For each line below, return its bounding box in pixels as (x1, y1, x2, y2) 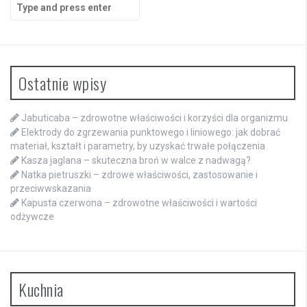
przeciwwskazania (10, 183, 91, 195)
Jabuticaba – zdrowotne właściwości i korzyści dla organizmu (21, 112, 288, 124)
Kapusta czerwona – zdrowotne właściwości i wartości (21, 197, 257, 209)
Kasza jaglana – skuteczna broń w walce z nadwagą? (21, 155, 251, 167)
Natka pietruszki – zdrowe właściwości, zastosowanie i (21, 169, 258, 181)
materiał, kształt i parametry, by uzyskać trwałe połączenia (10, 140, 265, 152)
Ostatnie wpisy (19, 71, 106, 96)
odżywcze (10, 211, 54, 223)
